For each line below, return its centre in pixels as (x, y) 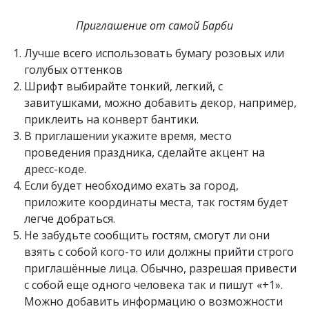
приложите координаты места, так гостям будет (156, 202)
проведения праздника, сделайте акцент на (144, 152)
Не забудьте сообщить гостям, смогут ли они (147, 235)
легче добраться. (70, 218)
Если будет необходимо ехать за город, (131, 185)
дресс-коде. (55, 169)
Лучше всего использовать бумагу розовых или (154, 53)
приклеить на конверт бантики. (111, 119)
